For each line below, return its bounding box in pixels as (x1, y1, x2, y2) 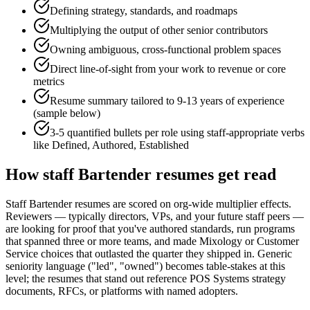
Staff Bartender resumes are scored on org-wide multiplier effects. (6, 198, 291, 210)
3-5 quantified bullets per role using (50, 127, 207, 139)
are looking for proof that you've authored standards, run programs (6, 223, 295, 235)
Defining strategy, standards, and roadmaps (50, 5, 237, 17)
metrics (33, 75, 64, 88)
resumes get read (152, 165, 276, 184)
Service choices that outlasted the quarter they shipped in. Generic (6, 248, 292, 260)
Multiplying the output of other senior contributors (50, 24, 268, 37)
